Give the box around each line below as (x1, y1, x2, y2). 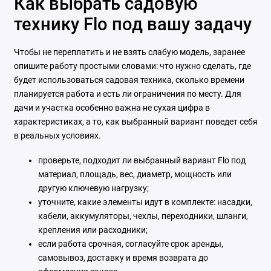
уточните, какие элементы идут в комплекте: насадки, (38, 197, 252, 207)
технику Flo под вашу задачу (13, 14, 252, 35)
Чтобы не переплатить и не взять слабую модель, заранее (13, 47, 245, 57)
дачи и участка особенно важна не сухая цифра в (13, 103, 210, 113)
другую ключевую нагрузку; (38, 183, 149, 194)
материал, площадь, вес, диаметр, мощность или (38, 169, 232, 180)
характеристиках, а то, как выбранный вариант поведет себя (13, 117, 258, 127)
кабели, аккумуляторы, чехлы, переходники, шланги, (38, 211, 248, 221)
